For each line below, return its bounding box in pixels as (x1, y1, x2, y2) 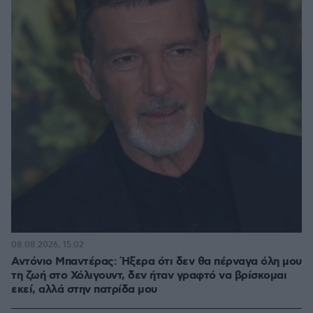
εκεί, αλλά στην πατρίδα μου (11, 282, 157, 297)
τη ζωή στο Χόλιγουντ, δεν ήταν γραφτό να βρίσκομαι (11, 268, 286, 283)
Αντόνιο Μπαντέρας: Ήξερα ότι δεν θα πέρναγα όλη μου (11, 254, 302, 269)
